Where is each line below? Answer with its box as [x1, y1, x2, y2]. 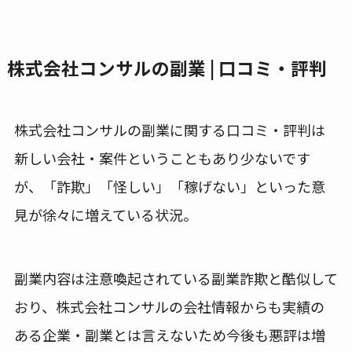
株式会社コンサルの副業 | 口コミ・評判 [6, 54, 327, 81]
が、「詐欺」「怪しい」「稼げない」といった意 [13, 175, 325, 196]
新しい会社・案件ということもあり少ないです [13, 147, 310, 168]
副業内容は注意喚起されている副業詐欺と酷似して [13, 267, 338, 288]
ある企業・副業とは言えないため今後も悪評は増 [13, 324, 325, 345]
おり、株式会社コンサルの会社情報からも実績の [13, 295, 324, 317]
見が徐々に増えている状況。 [13, 203, 197, 225]
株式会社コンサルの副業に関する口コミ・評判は [13, 119, 325, 140]
